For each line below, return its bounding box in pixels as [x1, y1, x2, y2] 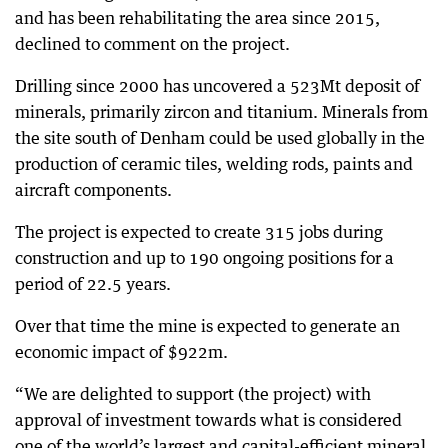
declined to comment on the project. [15, 34, 290, 54]
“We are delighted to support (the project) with [15, 384, 371, 404]
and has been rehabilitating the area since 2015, [15, 8, 380, 28]
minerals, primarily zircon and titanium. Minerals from [15, 102, 428, 122]
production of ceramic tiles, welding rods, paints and [15, 154, 413, 174]
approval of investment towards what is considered [15, 410, 402, 430]
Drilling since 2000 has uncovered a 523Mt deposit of [15, 76, 420, 96]
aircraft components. [15, 180, 172, 200]
